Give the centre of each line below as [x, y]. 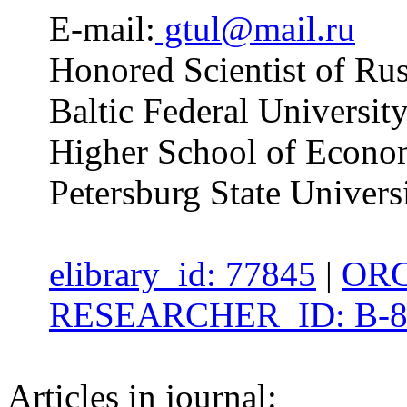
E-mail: [102, 29]
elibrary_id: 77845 [183, 274]
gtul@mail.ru [255, 29]
